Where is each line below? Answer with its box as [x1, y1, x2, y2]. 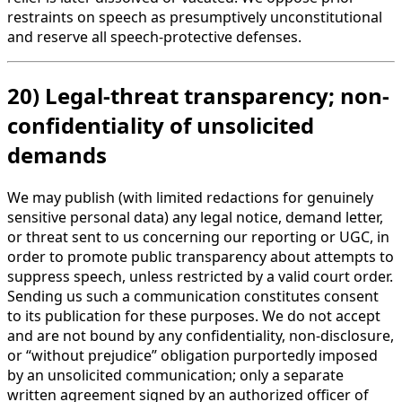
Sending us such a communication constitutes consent [7, 286, 379, 307]
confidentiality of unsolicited [7, 110, 314, 141]
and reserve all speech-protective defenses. [7, 27, 301, 48]
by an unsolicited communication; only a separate [7, 365, 344, 386]
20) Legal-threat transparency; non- [7, 81, 389, 111]
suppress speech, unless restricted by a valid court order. [7, 267, 393, 287]
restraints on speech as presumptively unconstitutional [7, 7, 382, 28]
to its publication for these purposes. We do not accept [7, 306, 380, 327]
